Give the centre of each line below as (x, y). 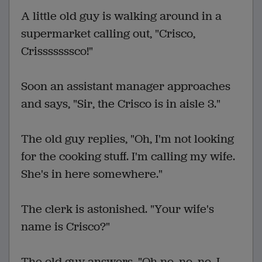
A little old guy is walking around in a (121, 16)
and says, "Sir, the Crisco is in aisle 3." (121, 104)
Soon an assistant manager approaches (126, 87)
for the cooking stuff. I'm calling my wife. (128, 157)
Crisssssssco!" (57, 51)
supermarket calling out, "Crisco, (108, 34)
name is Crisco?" (65, 227)
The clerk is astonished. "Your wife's (118, 209)
